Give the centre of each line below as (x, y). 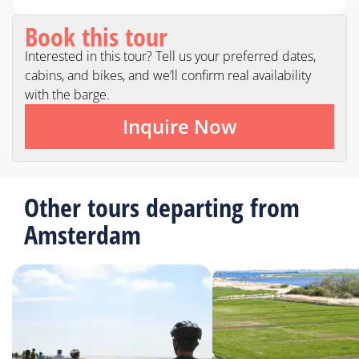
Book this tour (96, 37)
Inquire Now (179, 127)
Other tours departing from (162, 208)
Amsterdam (83, 235)
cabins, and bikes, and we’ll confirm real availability (168, 76)
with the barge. (67, 95)
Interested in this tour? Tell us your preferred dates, (170, 56)
